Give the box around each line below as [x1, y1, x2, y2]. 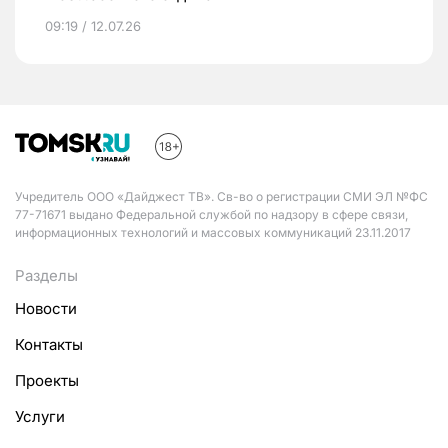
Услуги [15, 407, 65, 426]
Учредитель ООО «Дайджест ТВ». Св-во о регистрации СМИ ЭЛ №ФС [15, 189, 428, 204]
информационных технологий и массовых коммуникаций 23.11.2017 [15, 225, 411, 240]
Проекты [15, 371, 79, 390]
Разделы [15, 266, 78, 285]
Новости [15, 299, 77, 318]
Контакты [15, 335, 83, 354]
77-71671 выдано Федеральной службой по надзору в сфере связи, [15, 207, 408, 222]
